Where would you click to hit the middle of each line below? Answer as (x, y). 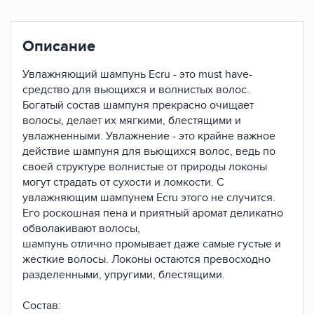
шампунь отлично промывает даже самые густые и (152, 244)
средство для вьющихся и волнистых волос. (136, 90)
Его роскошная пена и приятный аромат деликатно (153, 213)
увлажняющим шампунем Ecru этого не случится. (149, 198)
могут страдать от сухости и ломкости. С (123, 182)
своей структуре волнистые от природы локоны (145, 167)
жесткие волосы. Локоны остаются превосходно (146, 259)
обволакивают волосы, (81, 228)
